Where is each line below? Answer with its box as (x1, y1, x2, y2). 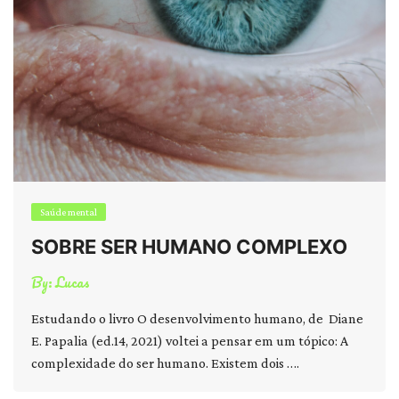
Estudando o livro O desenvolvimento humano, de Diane (31, 311, 363, 326)
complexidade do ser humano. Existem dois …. (31, 355, 299, 370)
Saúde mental (40, 206, 97, 218)
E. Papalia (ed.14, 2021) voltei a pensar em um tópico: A (31, 333, 348, 348)
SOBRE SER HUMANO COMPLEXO (31, 235, 347, 258)
